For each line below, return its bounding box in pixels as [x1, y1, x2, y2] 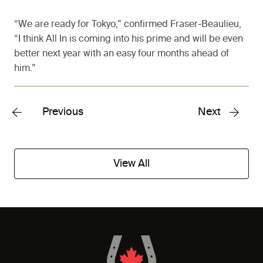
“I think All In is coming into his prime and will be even [14, 35, 243, 45]
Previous [42, 107, 83, 118]
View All [113, 159, 150, 170]
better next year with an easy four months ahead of [14, 49, 229, 59]
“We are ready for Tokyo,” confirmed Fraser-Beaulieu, [14, 20, 241, 30]
